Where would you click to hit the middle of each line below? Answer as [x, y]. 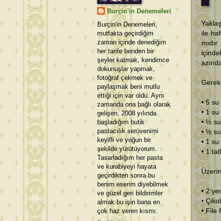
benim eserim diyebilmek [133, 184]
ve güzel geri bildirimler [130, 193]
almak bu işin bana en [129, 202]
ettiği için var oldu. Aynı [131, 95]
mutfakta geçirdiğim [125, 33]
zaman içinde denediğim [132, 42]
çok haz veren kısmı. [128, 211]
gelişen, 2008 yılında [127, 113]
